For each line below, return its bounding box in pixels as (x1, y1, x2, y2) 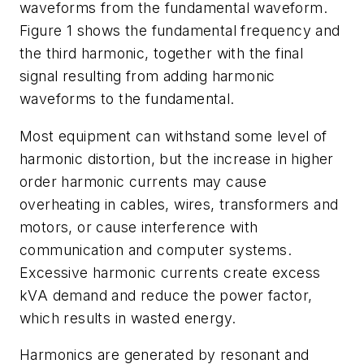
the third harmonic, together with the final (19, 44, 304, 62)
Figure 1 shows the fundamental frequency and (19, 21, 340, 39)
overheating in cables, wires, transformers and (19, 195, 339, 213)
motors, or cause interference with (19, 218, 258, 236)
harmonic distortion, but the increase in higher (19, 149, 334, 167)
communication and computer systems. (19, 240, 292, 258)
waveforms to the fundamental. (19, 89, 235, 107)
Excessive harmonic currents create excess (19, 263, 321, 281)
